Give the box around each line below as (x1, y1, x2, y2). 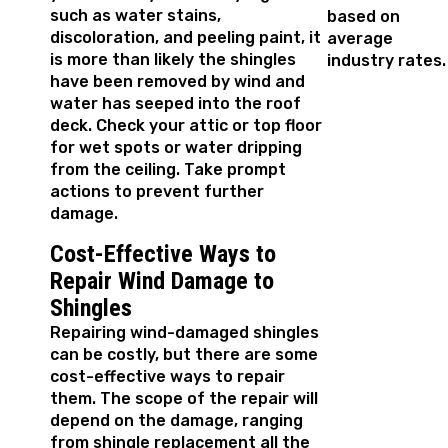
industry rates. (326, 50, 446, 70)
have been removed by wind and (50, 72, 305, 92)
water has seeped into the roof (50, 94, 301, 114)
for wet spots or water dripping (50, 138, 302, 158)
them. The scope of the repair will (50, 389, 318, 409)
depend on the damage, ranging (50, 411, 303, 431)
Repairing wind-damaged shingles (50, 323, 319, 343)
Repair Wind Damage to (50, 267, 274, 296)
